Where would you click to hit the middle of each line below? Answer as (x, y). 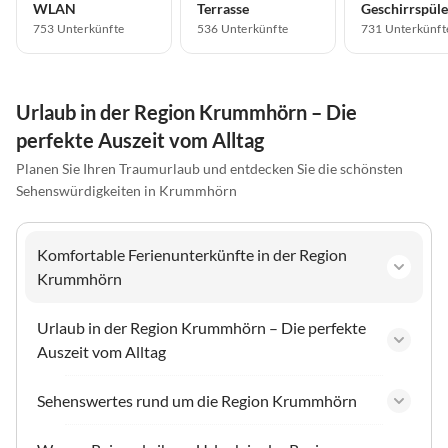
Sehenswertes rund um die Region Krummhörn (197, 400)
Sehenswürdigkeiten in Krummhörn (126, 190)
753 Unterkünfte (78, 28)
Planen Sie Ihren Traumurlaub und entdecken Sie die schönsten (209, 168)
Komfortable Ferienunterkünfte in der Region (192, 254)
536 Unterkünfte (242, 28)
